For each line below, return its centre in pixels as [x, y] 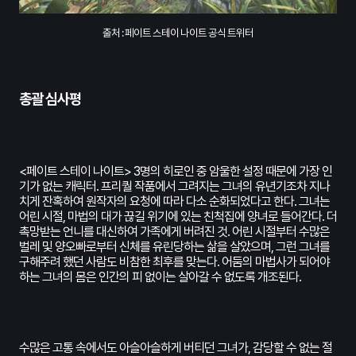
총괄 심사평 [50, 99]
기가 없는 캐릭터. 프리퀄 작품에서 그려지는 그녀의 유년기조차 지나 [174, 186]
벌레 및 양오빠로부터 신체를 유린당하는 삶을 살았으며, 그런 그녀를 [174, 246]
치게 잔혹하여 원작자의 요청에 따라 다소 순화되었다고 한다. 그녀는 [174, 201]
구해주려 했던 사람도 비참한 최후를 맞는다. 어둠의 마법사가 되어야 [174, 261]
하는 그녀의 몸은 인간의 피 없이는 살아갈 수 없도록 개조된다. [160, 277]
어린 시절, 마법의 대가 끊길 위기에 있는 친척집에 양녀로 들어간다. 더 [178, 216]
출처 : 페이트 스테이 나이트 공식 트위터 [178, 32]
